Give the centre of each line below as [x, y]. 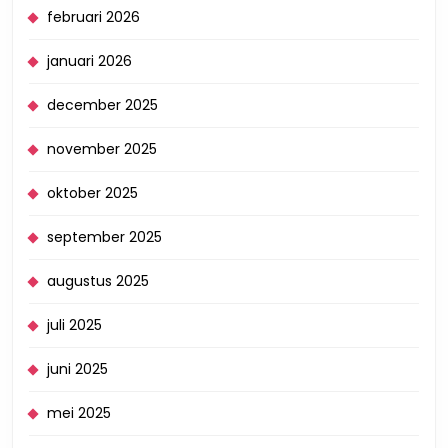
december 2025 [102, 105]
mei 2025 [79, 413]
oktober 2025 [92, 193]
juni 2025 [77, 369]
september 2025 [104, 237]
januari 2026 [89, 61]
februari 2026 [93, 17]
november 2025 [102, 149]
